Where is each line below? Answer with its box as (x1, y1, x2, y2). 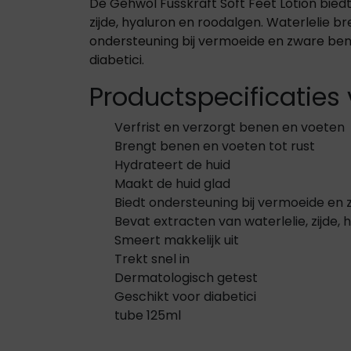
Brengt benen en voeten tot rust (114, 137, 315, 156)
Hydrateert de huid (114, 156, 230, 175)
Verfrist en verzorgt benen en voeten (114, 118, 345, 137)
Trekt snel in (114, 250, 190, 269)
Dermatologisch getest (114, 269, 258, 288)
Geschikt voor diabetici (114, 288, 256, 306)
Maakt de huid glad (114, 175, 230, 194)
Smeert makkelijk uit (114, 231, 239, 250)
